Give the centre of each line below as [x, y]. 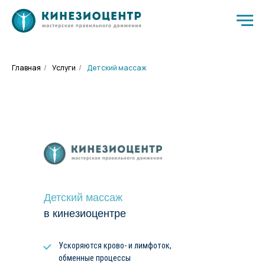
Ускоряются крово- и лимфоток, [115, 245]
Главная [26, 68]
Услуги [64, 68]
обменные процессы [95, 258]
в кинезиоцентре [85, 214]
